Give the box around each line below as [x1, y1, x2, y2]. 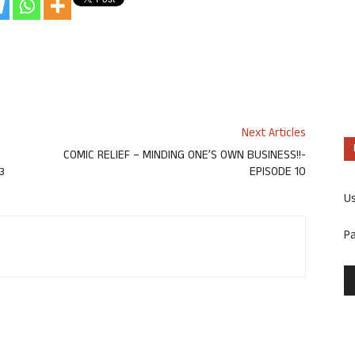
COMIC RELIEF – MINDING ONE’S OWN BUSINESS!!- [63, 147, 306, 167]
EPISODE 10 [250, 163, 306, 184]
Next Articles [242, 124, 306, 145]
